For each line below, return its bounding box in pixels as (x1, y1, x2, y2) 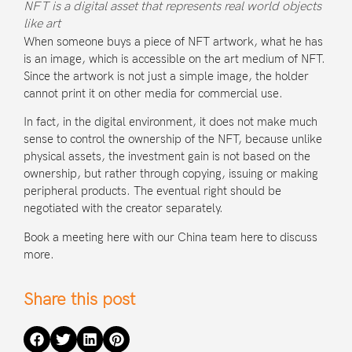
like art (24, 16, 60, 31)
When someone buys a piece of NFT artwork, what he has (24, 34, 323, 49)
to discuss (263, 229, 317, 244)
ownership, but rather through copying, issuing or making (24, 167, 318, 181)
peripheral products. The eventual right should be (24, 184, 281, 199)
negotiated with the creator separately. (24, 201, 223, 216)
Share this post (24, 289, 135, 311)
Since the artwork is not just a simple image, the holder (24, 68, 309, 83)
